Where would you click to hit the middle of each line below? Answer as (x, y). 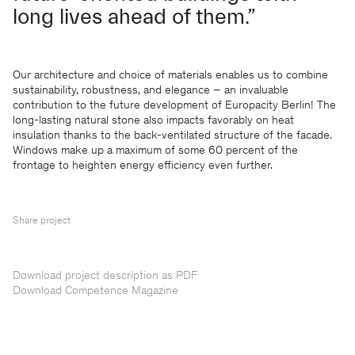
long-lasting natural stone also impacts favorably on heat (153, 121)
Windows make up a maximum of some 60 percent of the (155, 151)
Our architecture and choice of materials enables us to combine (170, 76)
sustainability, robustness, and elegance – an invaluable (151, 91)
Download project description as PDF (105, 277)
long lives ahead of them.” (134, 17)
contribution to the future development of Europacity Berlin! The (174, 106)
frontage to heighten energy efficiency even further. (143, 166)
